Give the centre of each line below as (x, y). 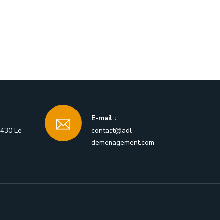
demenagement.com (123, 143)
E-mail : (104, 118)
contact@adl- (113, 130)
